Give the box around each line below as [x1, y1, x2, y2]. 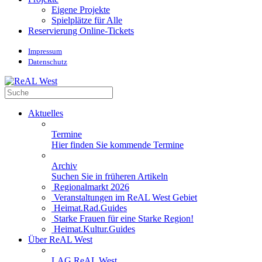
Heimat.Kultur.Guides [51, 224, 135, 234]
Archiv [51, 161, 77, 171]
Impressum [28, 47, 62, 56]
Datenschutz [28, 57, 67, 66]
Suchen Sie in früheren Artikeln [51, 171, 168, 181]
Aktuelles [28, 108, 63, 118]
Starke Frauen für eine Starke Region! [51, 213, 194, 223]
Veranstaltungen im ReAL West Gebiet [51, 192, 197, 202]
